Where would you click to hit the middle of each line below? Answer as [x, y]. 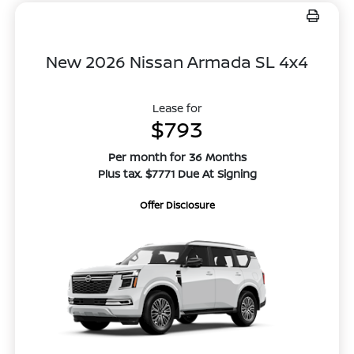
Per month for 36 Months [177, 157]
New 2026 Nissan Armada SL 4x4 [177, 62]
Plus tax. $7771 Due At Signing [177, 174]
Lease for [177, 108]
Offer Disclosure [177, 205]
